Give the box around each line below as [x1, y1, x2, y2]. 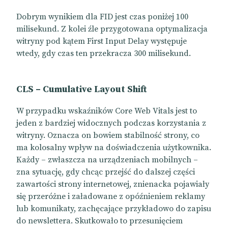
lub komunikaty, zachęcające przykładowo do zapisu [16, 204, 211, 214]
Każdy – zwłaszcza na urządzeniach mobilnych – [16, 155, 198, 165]
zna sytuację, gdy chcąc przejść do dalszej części [16, 167, 195, 178]
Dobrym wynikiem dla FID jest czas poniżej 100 [16, 12, 188, 22]
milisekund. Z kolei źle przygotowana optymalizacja [16, 24, 208, 35]
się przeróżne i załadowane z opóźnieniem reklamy [16, 191, 205, 202]
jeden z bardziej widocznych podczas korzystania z [16, 118, 206, 129]
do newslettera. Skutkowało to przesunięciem [16, 216, 183, 226]
